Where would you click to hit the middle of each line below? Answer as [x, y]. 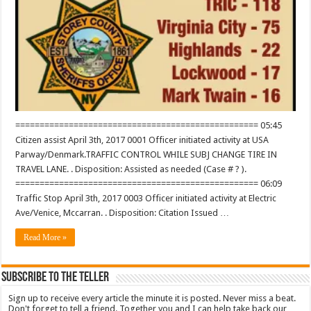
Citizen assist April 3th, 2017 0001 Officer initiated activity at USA [142, 140]
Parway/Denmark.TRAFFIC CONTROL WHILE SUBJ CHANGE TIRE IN [146, 155]
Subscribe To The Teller [56, 278]
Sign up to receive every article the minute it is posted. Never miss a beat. [152, 299]
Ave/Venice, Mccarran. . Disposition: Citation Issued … [123, 213]
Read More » [45, 238]
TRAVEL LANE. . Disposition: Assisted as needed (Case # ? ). [131, 169]
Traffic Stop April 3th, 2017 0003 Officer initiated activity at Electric [146, 199]
